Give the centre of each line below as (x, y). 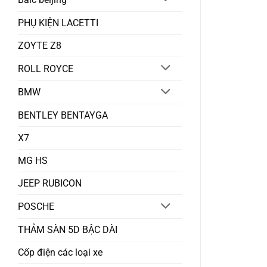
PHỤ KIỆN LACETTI (58, 23)
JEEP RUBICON (50, 184)
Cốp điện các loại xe (60, 253)
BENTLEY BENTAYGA (63, 116)
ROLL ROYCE (46, 69)
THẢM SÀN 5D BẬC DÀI (68, 230)
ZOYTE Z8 (40, 45)
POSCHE (36, 207)
